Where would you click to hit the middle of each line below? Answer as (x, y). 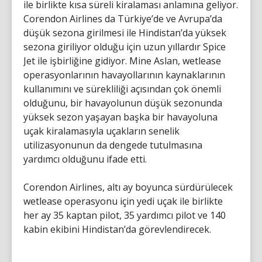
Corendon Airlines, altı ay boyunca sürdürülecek (128, 187)
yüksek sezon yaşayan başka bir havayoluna (120, 117)
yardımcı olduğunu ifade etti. (85, 159)
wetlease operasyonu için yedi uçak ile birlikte (123, 201)
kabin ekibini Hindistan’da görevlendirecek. (117, 229)
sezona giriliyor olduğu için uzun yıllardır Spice (125, 46)
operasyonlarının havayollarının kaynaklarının (124, 75)
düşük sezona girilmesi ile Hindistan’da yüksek (125, 32)
